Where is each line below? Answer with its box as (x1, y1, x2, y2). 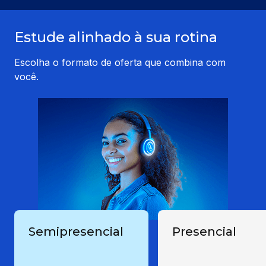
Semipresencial (28, 224, 123, 239)
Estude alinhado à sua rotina (14, 28, 217, 46)
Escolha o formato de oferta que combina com (14, 56, 226, 69)
